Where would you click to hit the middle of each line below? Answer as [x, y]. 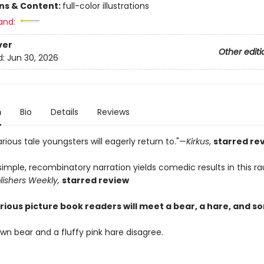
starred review [95, 180]
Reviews [113, 112]
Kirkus [197, 141]
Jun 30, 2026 [32, 58]
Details [64, 112]
